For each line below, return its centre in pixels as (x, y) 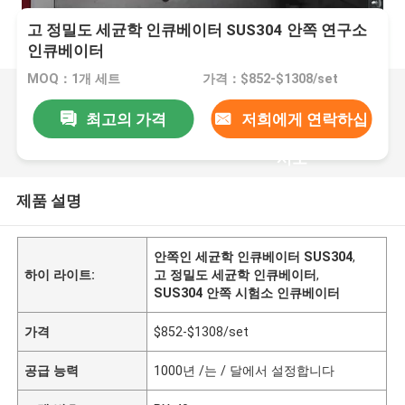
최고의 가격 (126, 119)
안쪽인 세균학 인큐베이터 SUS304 (254, 256)
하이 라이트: (60, 274)
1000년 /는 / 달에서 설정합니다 (245, 370)
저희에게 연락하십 (304, 119)
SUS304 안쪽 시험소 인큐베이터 (247, 292)
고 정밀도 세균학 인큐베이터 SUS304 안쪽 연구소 (198, 30)
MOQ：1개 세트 (74, 79)
